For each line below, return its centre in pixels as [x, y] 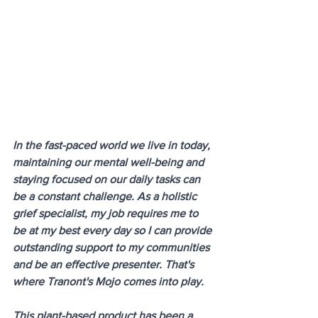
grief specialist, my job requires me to [107, 214]
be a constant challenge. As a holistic [106, 197]
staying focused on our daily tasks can [108, 180]
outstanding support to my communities [113, 248]
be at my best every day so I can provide [114, 231]
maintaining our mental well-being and [110, 163]
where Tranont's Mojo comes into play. [110, 282]
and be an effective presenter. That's [105, 265]
